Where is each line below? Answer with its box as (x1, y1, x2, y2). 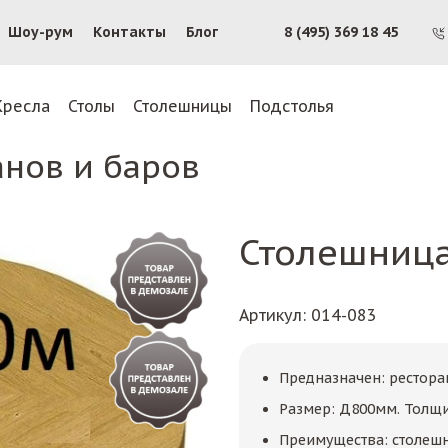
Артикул (239, 304, 302, 325)
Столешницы (133, 95, 232, 116)
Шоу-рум (8, 23, 73, 41)
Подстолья (250, 95, 334, 116)
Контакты (93, 23, 166, 41)
